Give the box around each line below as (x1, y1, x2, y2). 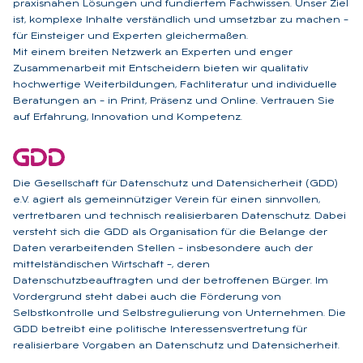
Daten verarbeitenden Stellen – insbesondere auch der (13, 243, 313, 254)
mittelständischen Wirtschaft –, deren (13, 259, 210, 270)
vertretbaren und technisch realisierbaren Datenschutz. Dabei (13, 211, 346, 221)
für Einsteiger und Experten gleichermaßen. (13, 31, 248, 41)
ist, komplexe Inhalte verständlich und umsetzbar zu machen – (13, 15, 348, 25)
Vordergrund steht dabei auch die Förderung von (13, 292, 281, 302)
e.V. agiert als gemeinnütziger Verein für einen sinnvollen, (13, 194, 320, 205)
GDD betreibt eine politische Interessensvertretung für (13, 324, 307, 335)
